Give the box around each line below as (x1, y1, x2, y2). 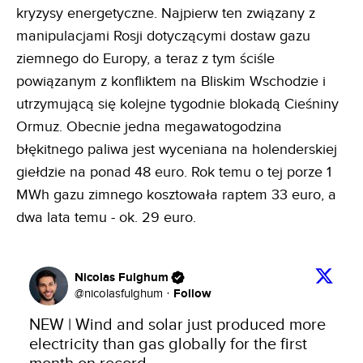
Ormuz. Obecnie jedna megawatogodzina (16, 117, 282, 135)
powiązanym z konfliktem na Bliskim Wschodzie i (16, 72, 326, 90)
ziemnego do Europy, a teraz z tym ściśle (16, 49, 275, 67)
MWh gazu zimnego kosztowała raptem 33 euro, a (16, 186, 336, 203)
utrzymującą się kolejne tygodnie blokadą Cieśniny (16, 95, 339, 113)
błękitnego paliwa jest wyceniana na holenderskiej (16, 140, 337, 158)
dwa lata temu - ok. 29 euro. (16, 208, 196, 226)
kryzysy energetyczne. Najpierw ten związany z (16, 4, 315, 22)
